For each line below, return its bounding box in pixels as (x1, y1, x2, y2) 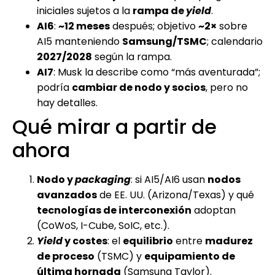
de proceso (37, 249, 95, 263)
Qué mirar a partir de (12, 112, 217, 141)
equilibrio (123, 233, 173, 248)
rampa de (133, 3, 186, 18)
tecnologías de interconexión (37, 203, 192, 217)
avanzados (37, 187, 97, 202)
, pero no (206, 80, 248, 95)
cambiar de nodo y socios (72, 80, 206, 95)
